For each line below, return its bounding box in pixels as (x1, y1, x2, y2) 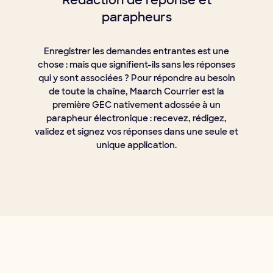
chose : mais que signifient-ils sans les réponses (38, 59, 235, 71)
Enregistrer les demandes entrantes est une (44, 46, 229, 57)
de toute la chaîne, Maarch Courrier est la (49, 86, 224, 97)
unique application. (96, 140, 177, 151)
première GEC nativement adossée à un (52, 99, 221, 111)
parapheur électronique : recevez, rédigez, (46, 113, 227, 124)
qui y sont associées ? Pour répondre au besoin (38, 73, 235, 84)
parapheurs (101, 9, 172, 26)
